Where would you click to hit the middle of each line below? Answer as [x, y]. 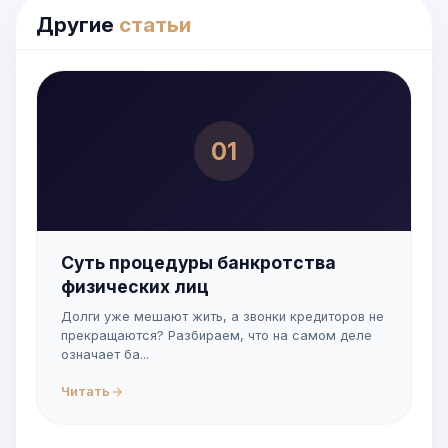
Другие [77, 24]
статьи [155, 24]
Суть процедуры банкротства [198, 262]
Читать [85, 391]
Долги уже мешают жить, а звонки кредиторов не [222, 316]
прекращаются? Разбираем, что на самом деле [216, 335]
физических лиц [135, 286]
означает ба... [105, 354]
